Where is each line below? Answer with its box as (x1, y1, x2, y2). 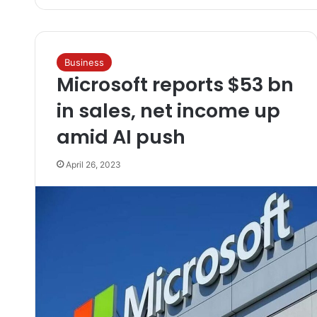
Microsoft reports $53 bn (56, 71, 294, 98)
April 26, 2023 (65, 159, 121, 170)
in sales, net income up (56, 98, 280, 124)
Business (64, 57, 104, 68)
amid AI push (56, 124, 185, 150)
